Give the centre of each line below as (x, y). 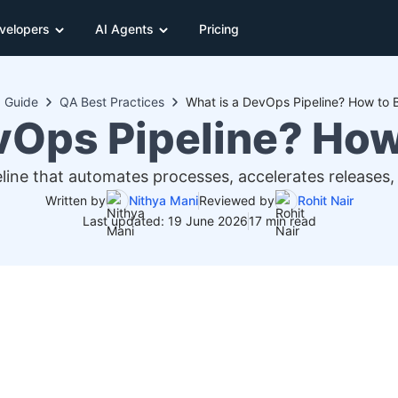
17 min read (282, 221)
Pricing (219, 28)
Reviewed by (236, 200)
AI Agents (124, 28)
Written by (75, 200)
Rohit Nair (325, 200)
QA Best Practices (112, 102)
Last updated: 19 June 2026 (165, 221)
